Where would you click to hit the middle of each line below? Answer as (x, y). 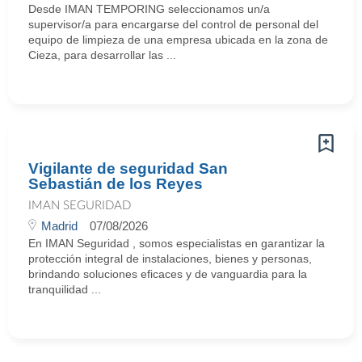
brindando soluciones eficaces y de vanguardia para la (168, 274)
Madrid (59, 226)
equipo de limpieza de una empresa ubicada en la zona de (178, 40)
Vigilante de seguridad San (128, 168)
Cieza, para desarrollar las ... (102, 55)
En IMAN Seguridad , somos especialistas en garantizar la (177, 243)
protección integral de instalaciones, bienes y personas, (170, 259)
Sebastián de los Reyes (116, 184)
